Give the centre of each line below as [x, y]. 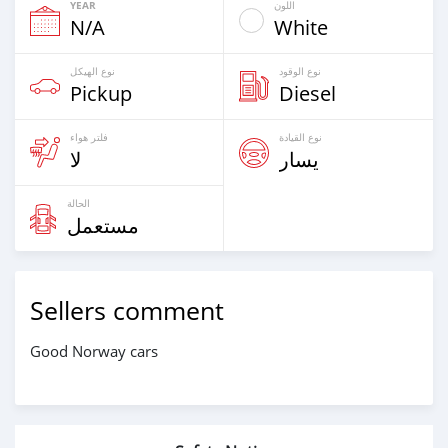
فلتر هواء [89, 137]
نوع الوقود [300, 71]
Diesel [307, 94]
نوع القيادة [300, 137]
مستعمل [103, 226]
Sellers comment [127, 311]
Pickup [101, 94]
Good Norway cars [94, 351]
